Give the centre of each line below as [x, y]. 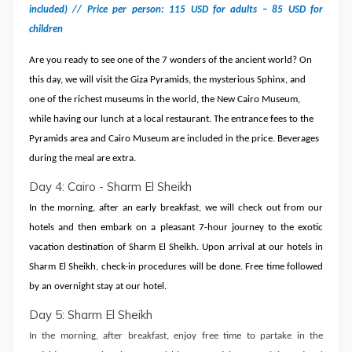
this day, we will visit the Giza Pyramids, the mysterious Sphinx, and [167, 79]
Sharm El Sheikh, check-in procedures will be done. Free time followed [176, 266]
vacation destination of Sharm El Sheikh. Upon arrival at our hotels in [176, 247]
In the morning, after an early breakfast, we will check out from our [176, 207]
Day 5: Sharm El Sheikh [91, 315]
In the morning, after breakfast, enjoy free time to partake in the [176, 336]
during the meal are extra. [82, 158]
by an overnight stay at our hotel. [98, 286]
